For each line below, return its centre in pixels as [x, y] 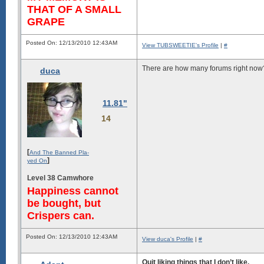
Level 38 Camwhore [60, 178]
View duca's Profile [168, 239]
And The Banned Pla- [59, 152]
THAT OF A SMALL [74, 9]
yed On [37, 160]
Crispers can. [61, 215]
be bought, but [64, 203]
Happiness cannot [73, 191]
